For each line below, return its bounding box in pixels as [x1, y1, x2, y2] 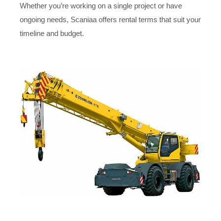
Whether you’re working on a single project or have [20, 1, 182, 10]
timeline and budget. [20, 29, 86, 38]
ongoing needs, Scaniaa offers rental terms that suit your [20, 15, 201, 24]
